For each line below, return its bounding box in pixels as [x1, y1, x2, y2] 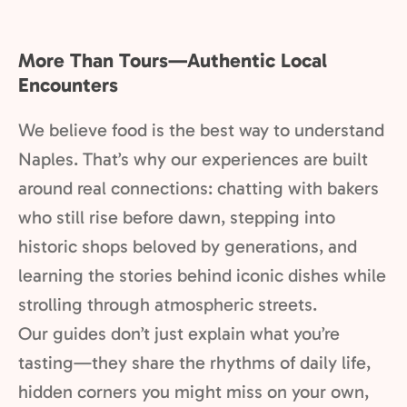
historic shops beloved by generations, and [18, 235, 357, 257]
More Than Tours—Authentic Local [18, 48, 327, 73]
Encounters [18, 73, 118, 97]
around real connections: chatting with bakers [18, 177, 379, 199]
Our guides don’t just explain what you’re [18, 323, 340, 344]
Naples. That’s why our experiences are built [18, 148, 368, 170]
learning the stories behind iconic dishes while [18, 264, 386, 286]
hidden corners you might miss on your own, [18, 381, 369, 402]
